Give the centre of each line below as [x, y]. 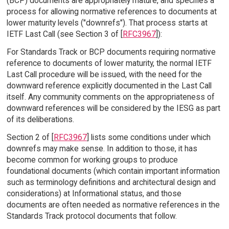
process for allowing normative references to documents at [111, 12]
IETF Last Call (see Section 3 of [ [64, 34]
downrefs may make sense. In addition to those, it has [102, 148]
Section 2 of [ [30, 137]
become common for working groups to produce [92, 159]
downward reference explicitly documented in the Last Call [109, 85]
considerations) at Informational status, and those [94, 193]
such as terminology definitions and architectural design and [111, 182]
